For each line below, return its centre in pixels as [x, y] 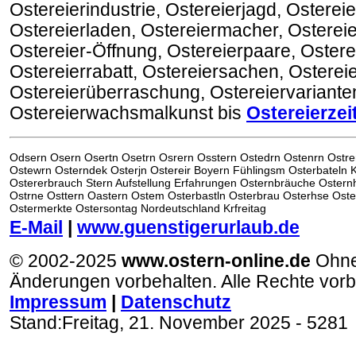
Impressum [58, 302]
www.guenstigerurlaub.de [188, 228]
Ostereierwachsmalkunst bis [128, 113]
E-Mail [36, 228]
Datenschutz [176, 302]
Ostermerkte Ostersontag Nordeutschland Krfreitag [138, 208]
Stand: [36, 323]
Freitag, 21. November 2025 [176, 323]
